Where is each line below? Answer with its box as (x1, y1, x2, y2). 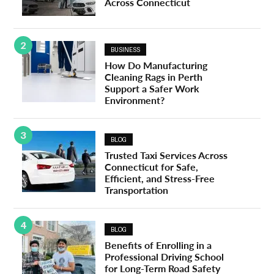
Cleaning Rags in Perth (105, 71, 203, 83)
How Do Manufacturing (105, 59, 208, 72)
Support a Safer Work (105, 83, 200, 95)
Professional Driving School (105, 251, 224, 263)
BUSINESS (111, 46, 141, 54)
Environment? (105, 94, 165, 106)
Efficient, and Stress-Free (105, 172, 215, 185)
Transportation (105, 184, 169, 196)
